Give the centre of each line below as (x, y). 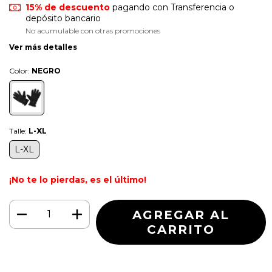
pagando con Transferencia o (172, 8)
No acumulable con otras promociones (93, 31)
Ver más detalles (43, 47)
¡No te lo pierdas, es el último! (78, 180)
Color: (20, 71)
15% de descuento (67, 8)
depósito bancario (63, 19)
